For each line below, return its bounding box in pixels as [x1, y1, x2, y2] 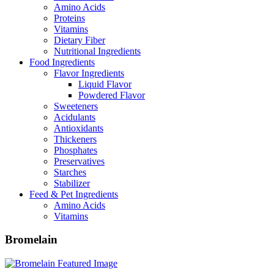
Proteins [54, 12, 85, 23]
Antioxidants [54, 122, 103, 133]
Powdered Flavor [78, 89, 145, 100]
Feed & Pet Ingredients [29, 188, 118, 199]
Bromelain [5, 233, 57, 246]
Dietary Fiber [54, 34, 105, 45]
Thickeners [54, 133, 97, 144]
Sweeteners [54, 100, 98, 111]
